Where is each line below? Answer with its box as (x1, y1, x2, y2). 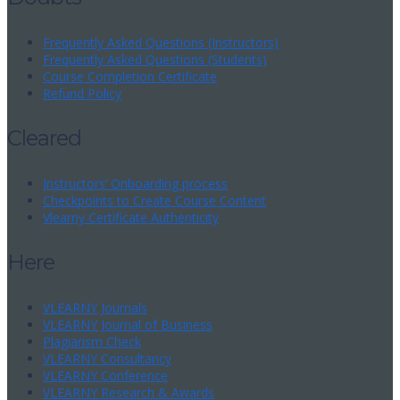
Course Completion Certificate (43, 68, 217, 86)
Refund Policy (43, 85, 121, 103)
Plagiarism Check (43, 333, 141, 351)
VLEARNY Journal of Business (43, 316, 212, 334)
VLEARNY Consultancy (43, 350, 171, 368)
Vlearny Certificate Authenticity (43, 209, 219, 227)
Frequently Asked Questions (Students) (43, 51, 267, 69)
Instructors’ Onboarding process (43, 175, 228, 193)
